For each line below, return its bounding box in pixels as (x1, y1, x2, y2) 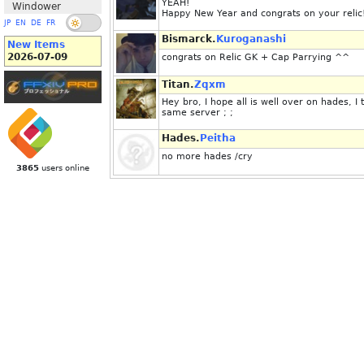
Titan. (162, 79, 194, 90)
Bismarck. (162, 33, 216, 45)
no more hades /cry (162, 151, 253, 162)
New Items (7, 39, 65, 50)
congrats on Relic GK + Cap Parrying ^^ (162, 52, 349, 63)
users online (39, 163, 89, 172)
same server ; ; (162, 107, 233, 118)
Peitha (200, 132, 236, 144)
